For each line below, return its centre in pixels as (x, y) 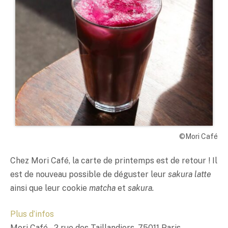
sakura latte (190, 174)
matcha (102, 188)
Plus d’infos (32, 214)
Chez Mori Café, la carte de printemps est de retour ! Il (114, 160)
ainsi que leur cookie (50, 188)
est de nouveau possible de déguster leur (89, 174)
